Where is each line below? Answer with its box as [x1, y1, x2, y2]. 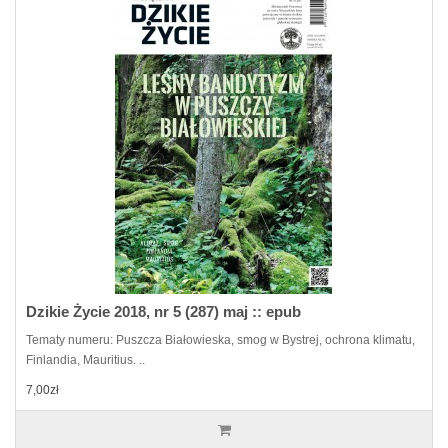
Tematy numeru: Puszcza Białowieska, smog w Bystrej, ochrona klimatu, [26, 332, 415, 347]
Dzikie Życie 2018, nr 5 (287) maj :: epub [26, 302, 301, 320]
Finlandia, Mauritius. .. [26, 352, 145, 367]
